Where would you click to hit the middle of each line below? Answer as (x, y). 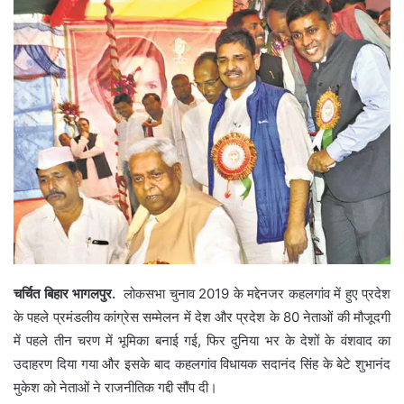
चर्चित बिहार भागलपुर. (64, 293)
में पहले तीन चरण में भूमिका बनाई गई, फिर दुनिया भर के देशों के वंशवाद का (202, 340)
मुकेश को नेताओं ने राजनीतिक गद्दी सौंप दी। (115, 387)
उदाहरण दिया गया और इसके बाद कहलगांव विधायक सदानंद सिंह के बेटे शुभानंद (202, 363)
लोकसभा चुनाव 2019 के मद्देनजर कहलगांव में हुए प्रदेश (253, 293)
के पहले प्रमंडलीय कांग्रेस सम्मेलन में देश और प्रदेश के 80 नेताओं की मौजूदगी (202, 317)
